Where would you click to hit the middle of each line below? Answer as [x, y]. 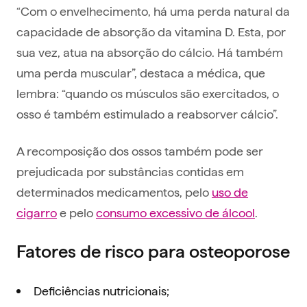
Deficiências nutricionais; [101, 291]
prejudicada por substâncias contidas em [130, 171]
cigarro [37, 212]
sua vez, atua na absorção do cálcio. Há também [150, 52]
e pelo [76, 212]
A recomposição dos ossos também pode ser [140, 151]
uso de [230, 192]
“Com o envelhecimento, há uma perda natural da [153, 11]
